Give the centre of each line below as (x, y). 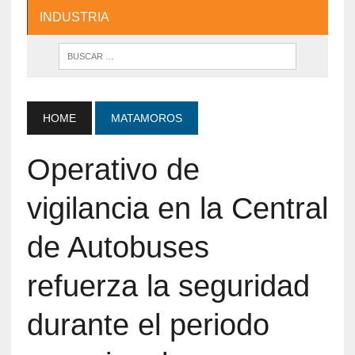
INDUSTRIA (74, 17)
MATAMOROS (146, 118)
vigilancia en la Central (177, 208)
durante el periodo (148, 324)
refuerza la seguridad (168, 286)
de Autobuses (118, 247)
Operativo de (113, 169)
